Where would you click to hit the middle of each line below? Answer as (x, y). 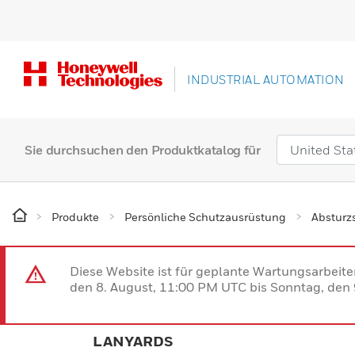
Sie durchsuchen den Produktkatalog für (143, 149)
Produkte (75, 216)
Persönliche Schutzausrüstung (205, 216)
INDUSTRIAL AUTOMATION (266, 80)
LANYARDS (133, 341)
